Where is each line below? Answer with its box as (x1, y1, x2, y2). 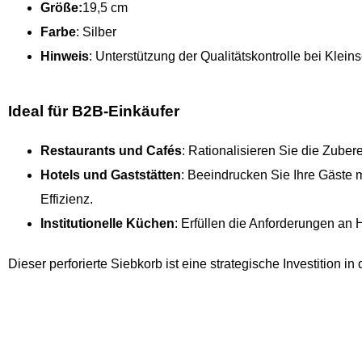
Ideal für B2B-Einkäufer (8, 103, 179, 120)
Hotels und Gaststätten (40, 168, 181, 183)
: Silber (76, 24, 116, 39)
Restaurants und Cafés (40, 144, 182, 158)
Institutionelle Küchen (40, 217, 175, 231)
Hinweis (40, 48, 89, 63)
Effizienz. (40, 192, 93, 207)
